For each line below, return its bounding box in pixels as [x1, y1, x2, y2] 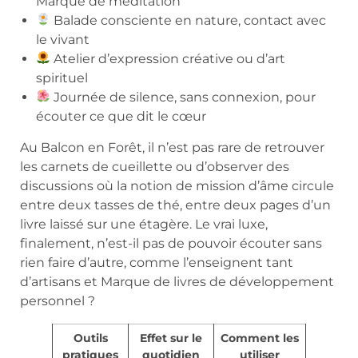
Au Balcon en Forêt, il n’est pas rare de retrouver [20, 139, 324, 155]
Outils [73, 330, 108, 345]
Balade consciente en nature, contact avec [50, 12, 327, 28]
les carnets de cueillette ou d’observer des [20, 158, 289, 174]
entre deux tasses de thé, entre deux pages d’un [20, 197, 331, 213]
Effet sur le [140, 330, 202, 345]
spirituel [36, 70, 88, 86]
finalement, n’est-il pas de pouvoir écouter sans [20, 235, 322, 251]
